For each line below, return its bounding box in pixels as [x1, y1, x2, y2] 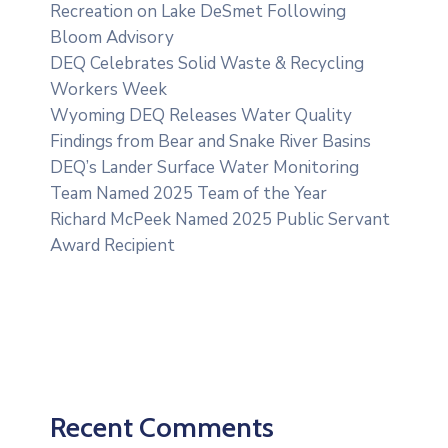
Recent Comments [50, 409, 274, 444]
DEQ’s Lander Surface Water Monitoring [50, 155, 359, 179]
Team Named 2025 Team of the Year [50, 181, 327, 205]
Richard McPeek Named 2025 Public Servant [50, 207, 390, 231]
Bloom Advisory [50, 25, 174, 49]
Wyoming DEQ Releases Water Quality [50, 103, 352, 127]
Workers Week [50, 77, 167, 101]
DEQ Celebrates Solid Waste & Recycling [50, 51, 364, 75]
